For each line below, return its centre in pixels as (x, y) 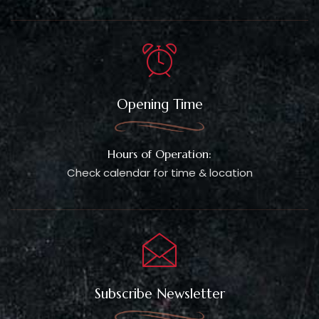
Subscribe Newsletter (159, 293)
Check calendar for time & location (159, 172)
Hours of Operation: (159, 153)
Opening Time (159, 104)
